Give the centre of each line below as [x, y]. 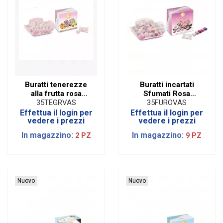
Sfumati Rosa [167, 93]
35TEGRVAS [56, 103]
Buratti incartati [167, 84]
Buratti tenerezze [56, 84]
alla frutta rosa [56, 93]
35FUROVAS [167, 103]
